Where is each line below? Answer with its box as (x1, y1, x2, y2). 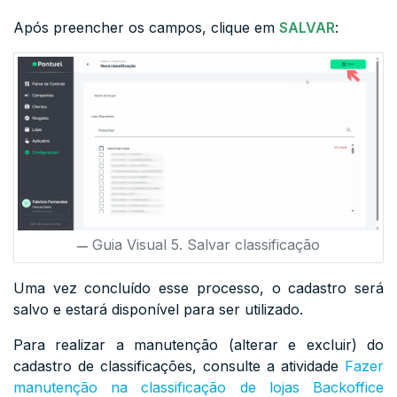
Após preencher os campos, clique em (13, 18, 279, 36)
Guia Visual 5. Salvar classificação (92, 235, 320, 253)
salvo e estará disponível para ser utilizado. (13, 300, 303, 318)
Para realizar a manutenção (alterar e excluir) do (13, 335, 384, 354)
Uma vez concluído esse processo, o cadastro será (13, 278, 384, 297)
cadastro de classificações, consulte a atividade (13, 356, 345, 375)
